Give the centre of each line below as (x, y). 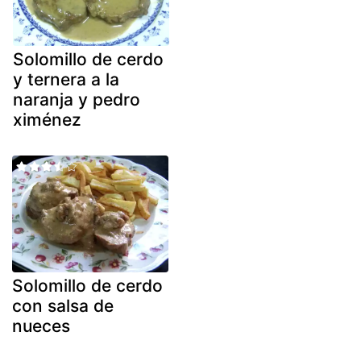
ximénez (47, 119)
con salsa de (63, 306)
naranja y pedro (77, 99)
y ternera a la (66, 79)
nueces (41, 326)
